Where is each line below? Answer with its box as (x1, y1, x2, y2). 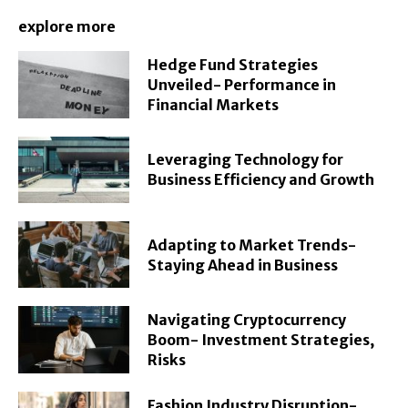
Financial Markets (148, 95, 280, 114)
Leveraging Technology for (148, 150, 344, 169)
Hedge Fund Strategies (148, 55, 319, 74)
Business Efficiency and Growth (148, 170, 375, 189)
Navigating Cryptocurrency (148, 311, 347, 330)
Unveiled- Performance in (148, 75, 337, 94)
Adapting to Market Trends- (148, 235, 357, 254)
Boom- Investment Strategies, (148, 331, 375, 350)
